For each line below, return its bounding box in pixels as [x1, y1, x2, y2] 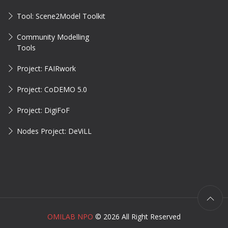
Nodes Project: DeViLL [17, 126, 92, 136]
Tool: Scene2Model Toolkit [17, 11, 105, 21]
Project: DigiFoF [17, 105, 70, 115]
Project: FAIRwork [17, 64, 76, 73]
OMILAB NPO [47, 212, 93, 221]
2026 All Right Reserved [103, 212, 181, 221]
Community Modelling [17, 32, 89, 42]
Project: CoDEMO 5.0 [17, 84, 87, 94]
